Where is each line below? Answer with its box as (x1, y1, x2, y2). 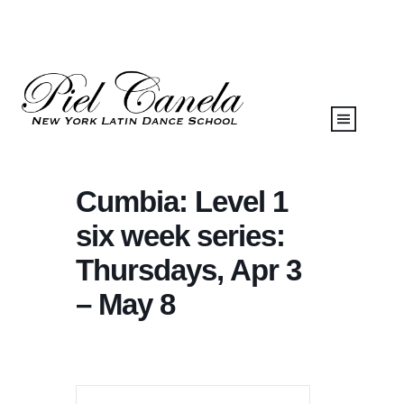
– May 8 (76, 287, 175, 321)
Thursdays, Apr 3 (76, 252, 301, 287)
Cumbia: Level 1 (76, 184, 288, 218)
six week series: (76, 218, 285, 252)
